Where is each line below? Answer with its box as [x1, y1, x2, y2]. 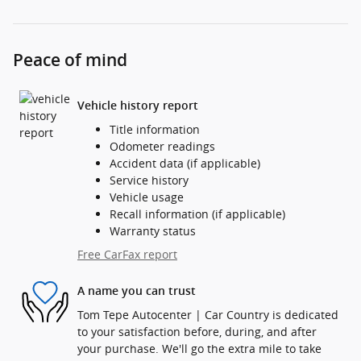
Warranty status [110, 223, 196, 239]
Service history [110, 172, 189, 189]
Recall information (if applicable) [110, 206, 285, 222]
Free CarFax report [77, 247, 177, 263]
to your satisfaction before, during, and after [77, 324, 317, 340]
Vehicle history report [77, 98, 198, 112]
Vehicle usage [110, 189, 184, 205]
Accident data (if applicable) [110, 156, 260, 172]
